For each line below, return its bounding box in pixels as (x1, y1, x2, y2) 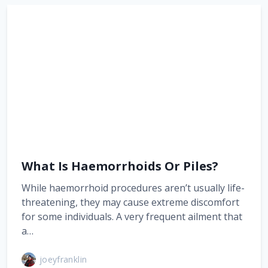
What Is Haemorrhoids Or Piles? (22, 157, 218, 174)
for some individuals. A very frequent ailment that (22, 209, 242, 223)
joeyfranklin (39, 254, 87, 265)
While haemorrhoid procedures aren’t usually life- (22, 181, 245, 194)
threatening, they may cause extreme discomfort (22, 195, 239, 209)
